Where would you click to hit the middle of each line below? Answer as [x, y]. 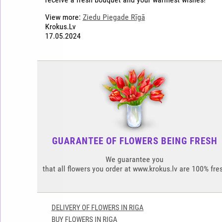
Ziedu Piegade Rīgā [114, 17]
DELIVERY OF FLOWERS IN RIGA [97, 208]
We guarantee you [135, 159]
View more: [64, 17]
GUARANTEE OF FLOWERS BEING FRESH [135, 141]
